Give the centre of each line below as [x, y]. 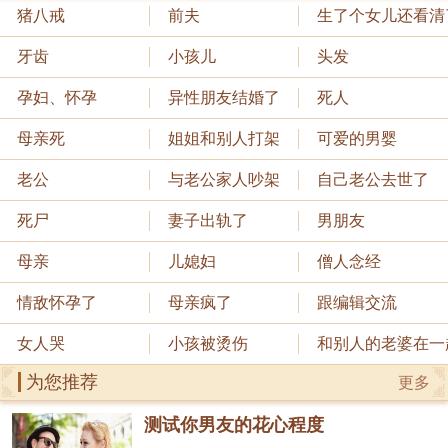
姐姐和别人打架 [223, 139]
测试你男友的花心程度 [234, 425]
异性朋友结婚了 [223, 98]
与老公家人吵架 [223, 180]
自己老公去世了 [373, 180]
